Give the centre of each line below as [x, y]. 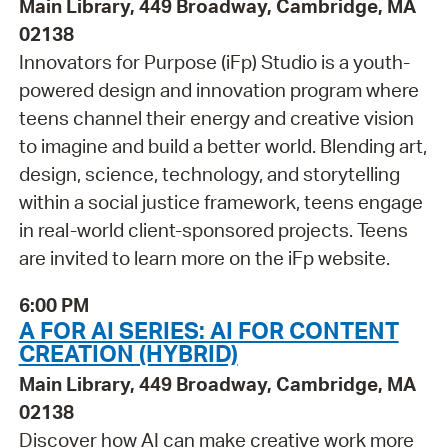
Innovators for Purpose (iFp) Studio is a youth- [214, 62]
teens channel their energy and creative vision [216, 118]
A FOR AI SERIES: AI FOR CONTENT [208, 330]
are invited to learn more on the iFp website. [204, 258]
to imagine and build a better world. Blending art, [222, 146]
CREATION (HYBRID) [128, 353]
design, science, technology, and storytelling [209, 174]
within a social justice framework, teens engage [220, 202]
